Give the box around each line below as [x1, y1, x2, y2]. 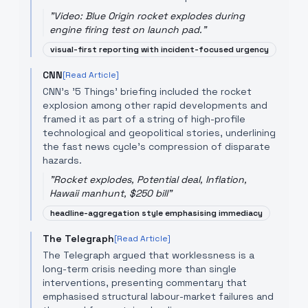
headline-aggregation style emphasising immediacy [50, 208, 263, 219]
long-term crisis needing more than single [43, 263, 236, 275]
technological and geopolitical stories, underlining [43, 126, 276, 139]
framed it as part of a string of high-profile [43, 113, 245, 125]
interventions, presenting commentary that [43, 276, 247, 289]
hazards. [43, 154, 82, 166]
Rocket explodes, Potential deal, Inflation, [54, 173, 247, 186]
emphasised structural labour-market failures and [43, 290, 274, 302]
